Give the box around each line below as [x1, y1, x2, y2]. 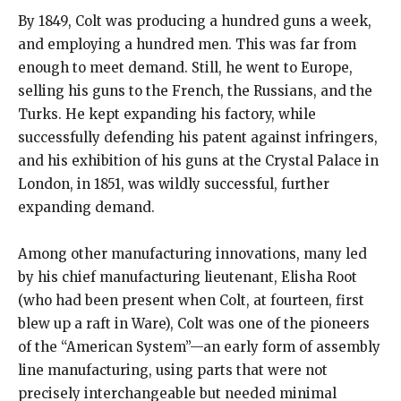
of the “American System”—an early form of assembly [18, 338, 380, 356]
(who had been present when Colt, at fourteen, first [18, 292, 364, 310]
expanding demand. [18, 199, 155, 217]
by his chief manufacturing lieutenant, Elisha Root [18, 269, 357, 286]
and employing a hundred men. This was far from [18, 36, 356, 54]
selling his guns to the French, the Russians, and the [18, 82, 372, 100]
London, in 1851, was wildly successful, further [18, 175, 329, 193]
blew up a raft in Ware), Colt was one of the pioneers [18, 315, 370, 333]
